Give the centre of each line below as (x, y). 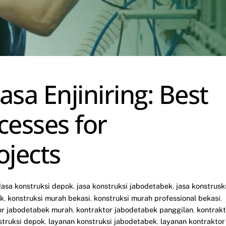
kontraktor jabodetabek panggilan (135, 210)
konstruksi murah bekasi (49, 198)
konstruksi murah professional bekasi (157, 198)
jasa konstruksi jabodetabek (125, 186)
